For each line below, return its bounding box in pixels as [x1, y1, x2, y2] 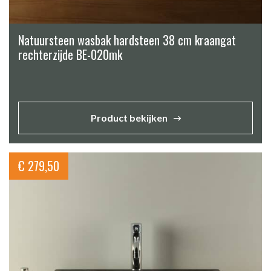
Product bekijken [90, 111, 168, 123]
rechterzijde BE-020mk [18, 45, 122, 64]
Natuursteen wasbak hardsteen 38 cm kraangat [18, 30, 236, 49]
